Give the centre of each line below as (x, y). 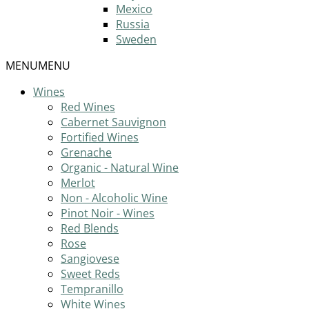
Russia (133, 24)
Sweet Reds (90, 274)
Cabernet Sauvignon (113, 122)
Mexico (134, 9)
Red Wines (88, 107)
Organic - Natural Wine (120, 168)
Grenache (86, 153)
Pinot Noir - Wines (108, 213)
